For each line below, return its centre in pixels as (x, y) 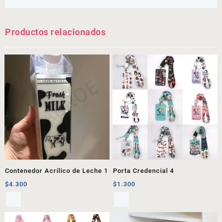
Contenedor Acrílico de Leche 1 (56, 170)
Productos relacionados (55, 32)
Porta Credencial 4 (144, 170)
